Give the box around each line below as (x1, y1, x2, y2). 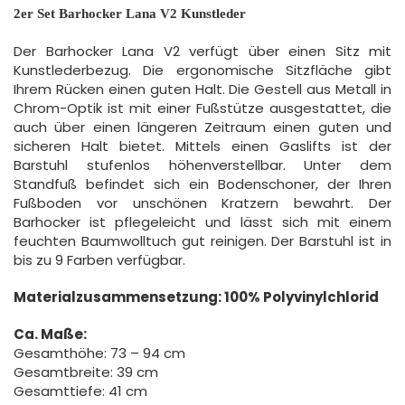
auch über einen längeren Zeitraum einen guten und (14, 118, 391, 137)
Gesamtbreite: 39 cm (14, 363, 158, 382)
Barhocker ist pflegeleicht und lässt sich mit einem (14, 212, 391, 232)
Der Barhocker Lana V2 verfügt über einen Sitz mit (14, 42, 391, 61)
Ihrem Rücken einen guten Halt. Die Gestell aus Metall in (14, 80, 391, 99)
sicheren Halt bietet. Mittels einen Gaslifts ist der (14, 137, 391, 156)
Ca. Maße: (14, 325, 87, 344)
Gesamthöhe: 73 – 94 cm (14, 344, 185, 363)
